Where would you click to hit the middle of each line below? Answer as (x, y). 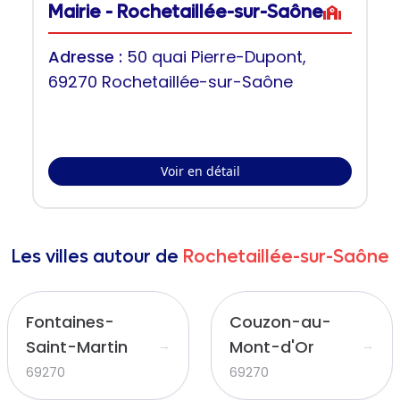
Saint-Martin (77, 347)
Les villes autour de (95, 257)
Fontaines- (70, 322)
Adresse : (87, 57)
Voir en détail (200, 171)
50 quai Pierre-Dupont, (217, 57)
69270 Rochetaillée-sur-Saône (171, 82)
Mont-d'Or (272, 347)
